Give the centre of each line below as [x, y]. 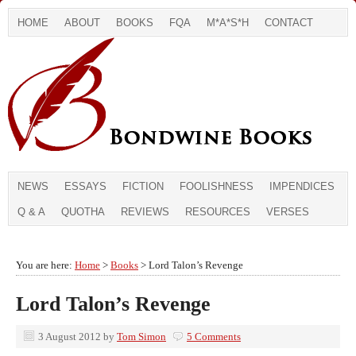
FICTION [143, 186]
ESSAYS [85, 186]
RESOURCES [218, 212]
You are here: [45, 265]
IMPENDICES [302, 186]
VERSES [288, 212]
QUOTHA [83, 212]
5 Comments [214, 337]
